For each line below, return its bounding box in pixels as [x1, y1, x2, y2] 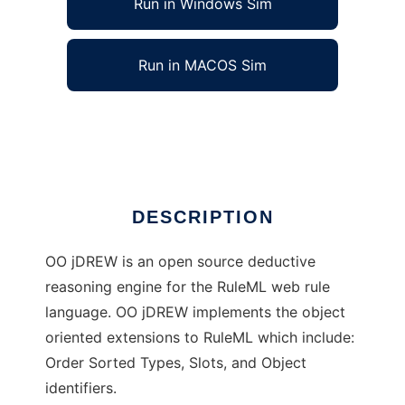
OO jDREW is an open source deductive [45, 252, 316, 271]
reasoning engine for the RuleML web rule [45, 278, 330, 297]
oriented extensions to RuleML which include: [45, 328, 354, 347]
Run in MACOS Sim [138, 56, 267, 75]
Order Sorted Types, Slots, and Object [45, 353, 306, 372]
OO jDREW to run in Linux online [45, 113, 265, 132]
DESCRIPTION [131, 207, 274, 228]
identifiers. [45, 379, 117, 398]
